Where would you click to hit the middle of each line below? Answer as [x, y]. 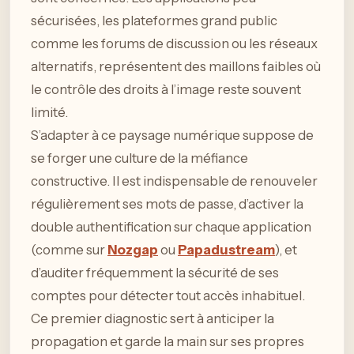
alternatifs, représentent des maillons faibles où [176, 67]
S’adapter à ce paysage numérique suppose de [172, 136]
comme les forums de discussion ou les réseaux [174, 44]
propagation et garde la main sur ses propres [168, 342]
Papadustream [226, 250]
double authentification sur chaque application [171, 227]
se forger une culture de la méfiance [139, 158]
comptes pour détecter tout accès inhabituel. [168, 296]
